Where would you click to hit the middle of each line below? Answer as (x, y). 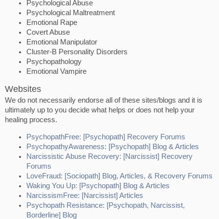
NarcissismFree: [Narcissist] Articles (85, 195)
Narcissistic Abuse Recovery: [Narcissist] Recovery (109, 156)
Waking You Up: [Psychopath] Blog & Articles (98, 186)
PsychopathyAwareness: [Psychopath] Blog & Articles (113, 146)
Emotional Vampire (56, 71)
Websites (23, 89)
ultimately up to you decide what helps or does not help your (100, 110)
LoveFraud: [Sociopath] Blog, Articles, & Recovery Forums (120, 176)
